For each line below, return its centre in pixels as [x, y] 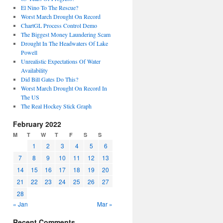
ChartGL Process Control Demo [59, 25]
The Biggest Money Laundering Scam [65, 34]
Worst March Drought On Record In [64, 88]
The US [30, 97]
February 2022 [37, 124]
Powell [29, 52]
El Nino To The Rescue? [49, 7]
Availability [34, 70]
